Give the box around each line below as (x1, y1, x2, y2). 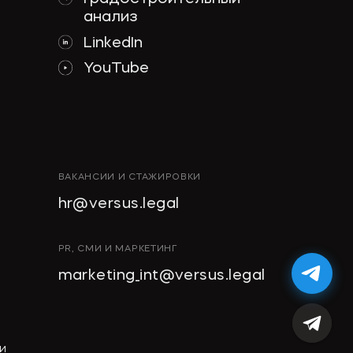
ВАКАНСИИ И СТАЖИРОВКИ (58, 173, 202, 183)
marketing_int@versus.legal (58, 268, 266, 284)
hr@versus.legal (58, 196, 180, 212)
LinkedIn (84, 35, 143, 51)
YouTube (84, 61, 150, 77)
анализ (84, 10, 139, 25)
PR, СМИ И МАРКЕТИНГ (58, 244, 177, 255)
